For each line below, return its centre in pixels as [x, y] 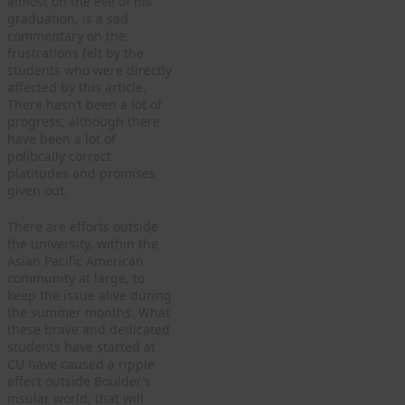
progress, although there [84, 121]
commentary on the [66, 35]
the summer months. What [89, 312]
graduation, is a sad [68, 18]
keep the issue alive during [89, 295]
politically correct [59, 155]
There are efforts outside [83, 226]
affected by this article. [77, 87]
